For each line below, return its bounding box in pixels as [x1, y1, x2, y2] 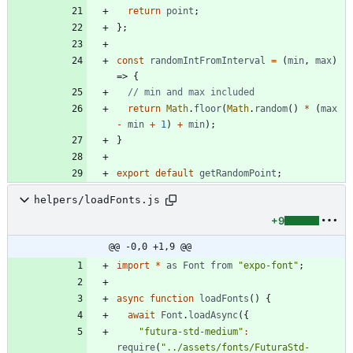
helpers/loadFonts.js [34, 194, 160, 206]
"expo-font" [238, 259, 299, 271]
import [117, 259, 150, 271]
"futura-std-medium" [139, 325, 243, 337]
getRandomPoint [199, 167, 277, 179]
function [150, 292, 194, 304]
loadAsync [188, 309, 238, 321]
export [117, 167, 150, 179]
